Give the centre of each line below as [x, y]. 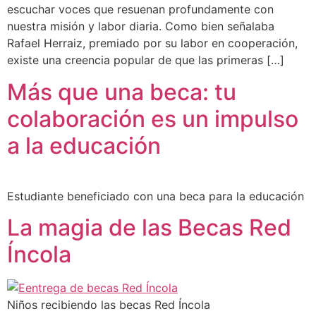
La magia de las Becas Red [149, 228]
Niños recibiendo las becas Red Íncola [109, 305]
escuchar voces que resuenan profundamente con [140, 10]
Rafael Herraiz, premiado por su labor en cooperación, [152, 43]
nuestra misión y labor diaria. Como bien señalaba [141, 26]
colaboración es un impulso [153, 119]
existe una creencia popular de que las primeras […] [146, 60]
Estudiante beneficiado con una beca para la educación [156, 196]
